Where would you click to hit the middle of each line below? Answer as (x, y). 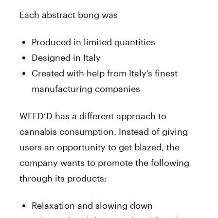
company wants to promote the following (104, 162)
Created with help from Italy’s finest (105, 73)
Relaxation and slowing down (92, 205)
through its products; (63, 178)
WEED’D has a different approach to (93, 116)
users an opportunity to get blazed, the (100, 147)
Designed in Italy (66, 57)
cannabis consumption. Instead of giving (104, 131)
